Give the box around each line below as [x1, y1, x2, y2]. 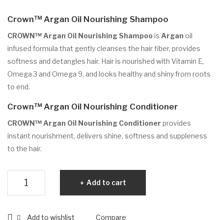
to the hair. [7, 144, 42, 153]
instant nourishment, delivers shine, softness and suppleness [7, 132, 207, 140]
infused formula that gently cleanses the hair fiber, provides [7, 44, 200, 53]
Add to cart [86, 178, 126, 187]
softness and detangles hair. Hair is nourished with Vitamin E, [7, 57, 204, 65]
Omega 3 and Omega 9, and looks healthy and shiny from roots [7, 70, 211, 78]
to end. [7, 82, 30, 91]
